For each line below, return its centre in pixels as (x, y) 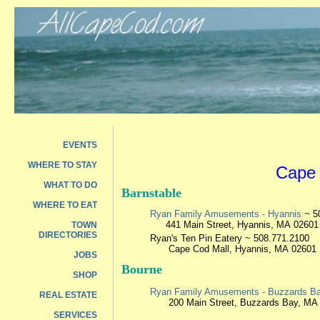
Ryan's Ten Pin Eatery (196, 239)
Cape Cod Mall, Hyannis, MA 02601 (242, 249)
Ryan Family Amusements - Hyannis (226, 214)
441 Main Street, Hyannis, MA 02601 (242, 225)
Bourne (142, 270)
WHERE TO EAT (65, 205)
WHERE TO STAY (62, 165)
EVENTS (80, 145)
